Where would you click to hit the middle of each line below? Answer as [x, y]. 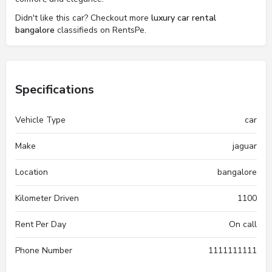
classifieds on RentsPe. [100, 30]
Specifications [55, 90]
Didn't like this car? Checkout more [83, 18]
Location [32, 172]
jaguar [245, 146]
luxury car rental [184, 18]
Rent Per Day [41, 224]
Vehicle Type [40, 120]
